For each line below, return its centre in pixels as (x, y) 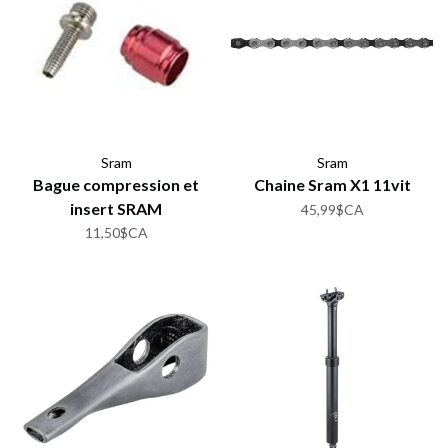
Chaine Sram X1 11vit (332, 184)
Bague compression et (116, 184)
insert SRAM (116, 208)
